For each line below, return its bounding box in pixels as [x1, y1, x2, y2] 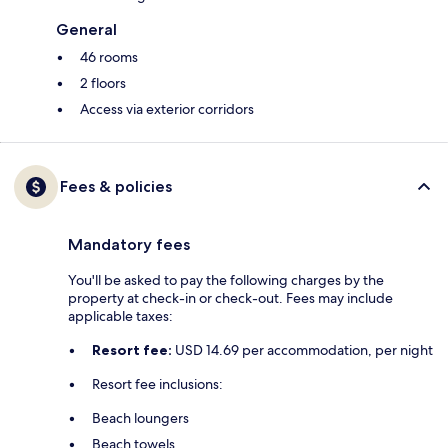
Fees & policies [60, 177, 172, 197]
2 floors [80, 74, 126, 93]
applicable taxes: [68, 307, 173, 326]
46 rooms [80, 48, 138, 67]
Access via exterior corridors [80, 100, 254, 119]
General [56, 20, 117, 40]
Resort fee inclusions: [92, 375, 223, 394]
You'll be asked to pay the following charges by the [68, 271, 384, 290]
